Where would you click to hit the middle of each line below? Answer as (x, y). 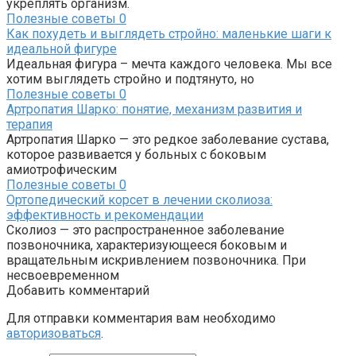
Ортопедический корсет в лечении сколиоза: (139, 200)
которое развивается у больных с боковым (136, 155)
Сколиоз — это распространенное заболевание (145, 230)
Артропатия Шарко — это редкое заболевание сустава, (168, 140)
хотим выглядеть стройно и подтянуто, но (130, 79)
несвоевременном (63, 276)
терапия (29, 125)
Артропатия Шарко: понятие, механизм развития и (154, 110)
